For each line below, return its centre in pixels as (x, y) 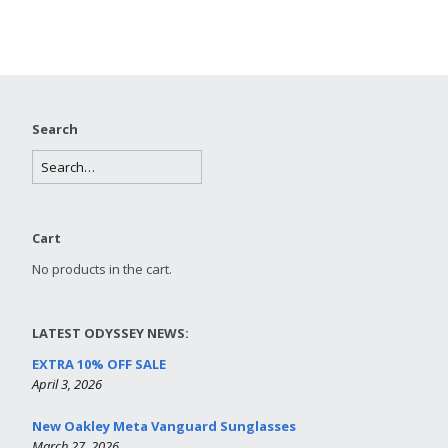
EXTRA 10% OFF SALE (99, 364)
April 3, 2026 (67, 384)
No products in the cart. (102, 269)
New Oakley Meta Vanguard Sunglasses (164, 426)
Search (55, 129)
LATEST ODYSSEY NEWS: (110, 333)
